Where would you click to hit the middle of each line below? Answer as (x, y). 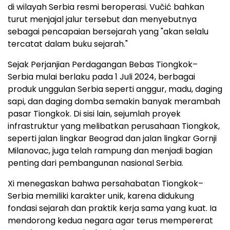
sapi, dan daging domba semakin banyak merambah (114, 102)
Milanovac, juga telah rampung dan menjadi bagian (110, 151)
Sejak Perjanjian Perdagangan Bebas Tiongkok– (103, 65)
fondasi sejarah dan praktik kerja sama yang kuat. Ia (112, 208)
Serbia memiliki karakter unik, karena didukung (101, 196)
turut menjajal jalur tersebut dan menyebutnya (102, 20)
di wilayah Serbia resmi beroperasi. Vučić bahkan (106, 7)
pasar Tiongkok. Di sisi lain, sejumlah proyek (94, 114)
